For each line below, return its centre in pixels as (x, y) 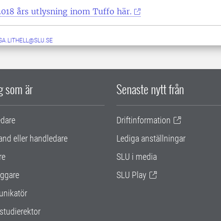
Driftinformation (144, 120)
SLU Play (131, 175)
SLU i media (137, 157)
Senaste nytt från (150, 89)
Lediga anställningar (151, 138)
